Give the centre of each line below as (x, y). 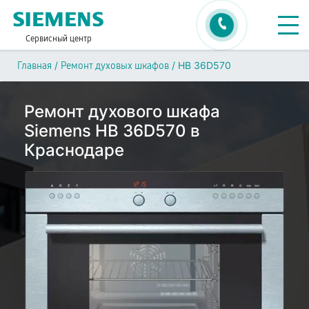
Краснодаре (74, 150)
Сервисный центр (59, 39)
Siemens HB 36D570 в (112, 131)
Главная (34, 66)
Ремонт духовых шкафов (115, 66)
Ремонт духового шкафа (122, 111)
